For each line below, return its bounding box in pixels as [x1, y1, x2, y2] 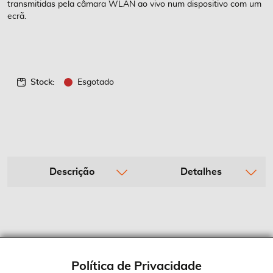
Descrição [49, 167, 94, 177]
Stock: [30, 78, 54, 87]
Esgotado [77, 78, 114, 87]
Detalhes [180, 167, 222, 177]
